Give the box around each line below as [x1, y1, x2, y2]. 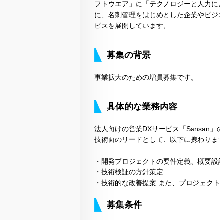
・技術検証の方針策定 [94, 168, 163, 176]
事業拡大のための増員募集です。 [94, 73, 197, 82]
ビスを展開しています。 [94, 22, 170, 30]
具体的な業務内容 [107, 102, 177, 112]
